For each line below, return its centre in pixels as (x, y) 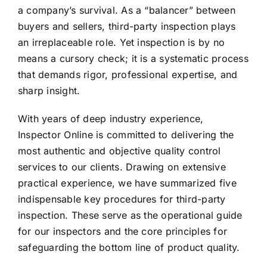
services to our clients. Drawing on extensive (122, 167)
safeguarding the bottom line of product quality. (129, 248)
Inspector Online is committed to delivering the (126, 135)
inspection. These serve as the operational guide (130, 215)
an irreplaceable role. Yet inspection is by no (122, 43)
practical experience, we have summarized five (127, 183)
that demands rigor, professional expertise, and (128, 75)
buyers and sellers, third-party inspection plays (127, 27)
